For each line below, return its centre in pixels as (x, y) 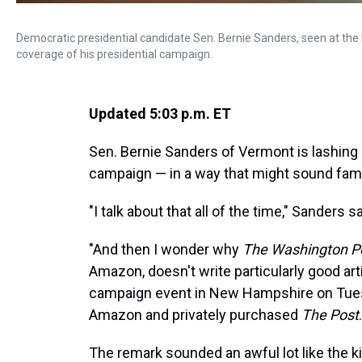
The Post (330, 315)
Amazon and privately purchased (195, 315)
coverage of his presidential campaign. (114, 54)
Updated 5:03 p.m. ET (160, 114)
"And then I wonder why (166, 249)
